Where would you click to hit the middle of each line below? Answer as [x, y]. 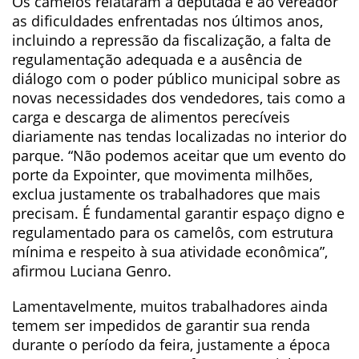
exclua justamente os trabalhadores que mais [166, 194]
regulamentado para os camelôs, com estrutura [173, 232]
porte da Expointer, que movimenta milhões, [162, 175]
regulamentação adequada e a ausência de [157, 59]
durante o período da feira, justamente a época [171, 345]
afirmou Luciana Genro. [92, 271]
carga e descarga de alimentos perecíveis [151, 117]
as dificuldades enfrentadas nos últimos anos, [167, 21]
